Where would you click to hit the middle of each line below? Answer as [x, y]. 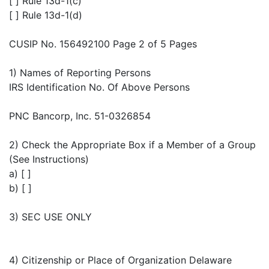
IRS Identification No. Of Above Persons [99, 87]
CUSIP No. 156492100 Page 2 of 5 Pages [103, 44]
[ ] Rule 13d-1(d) [46, 15]
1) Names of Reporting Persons [80, 73]
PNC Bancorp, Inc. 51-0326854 [80, 116]
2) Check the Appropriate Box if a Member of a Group [132, 145]
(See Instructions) [49, 159]
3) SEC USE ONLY [50, 217]
